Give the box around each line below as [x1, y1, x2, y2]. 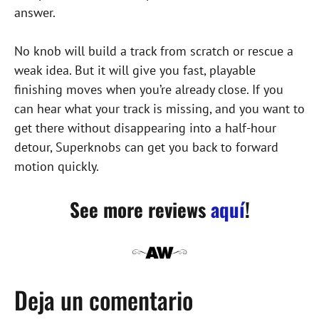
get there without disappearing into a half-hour [14, 120, 276, 137]
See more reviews [69, 195, 211, 224]
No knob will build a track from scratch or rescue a [14, 43, 293, 60]
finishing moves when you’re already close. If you [14, 81, 283, 98]
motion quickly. [14, 158, 99, 175]
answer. [14, 4, 56, 21]
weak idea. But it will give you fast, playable [14, 62, 256, 79]
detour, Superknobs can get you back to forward [14, 139, 278, 156]
